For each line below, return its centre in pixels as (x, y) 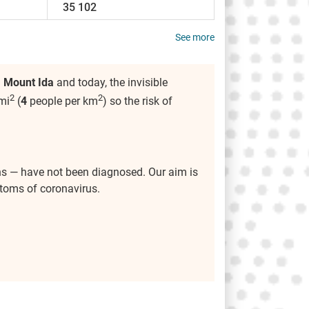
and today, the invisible (111, 83)
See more (195, 38)
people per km (62, 101)
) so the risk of (138, 101)
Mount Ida (29, 83)
